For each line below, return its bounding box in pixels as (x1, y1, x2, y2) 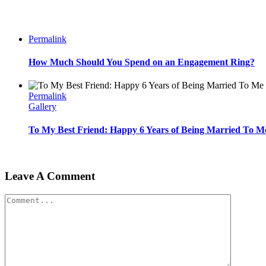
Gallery (28, 102, 56, 112)
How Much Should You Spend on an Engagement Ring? (28, 56, 255, 67)
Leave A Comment (5, 170, 95, 183)
